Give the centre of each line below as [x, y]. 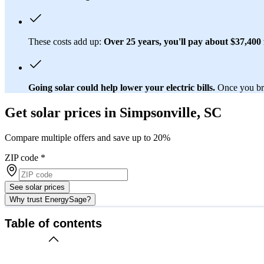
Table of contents [53, 224]
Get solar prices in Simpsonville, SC [113, 112]
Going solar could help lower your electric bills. [122, 87]
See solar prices [37, 187]
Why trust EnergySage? [50, 199]
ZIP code [22, 157]
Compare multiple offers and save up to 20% [88, 137]
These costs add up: [66, 41]
